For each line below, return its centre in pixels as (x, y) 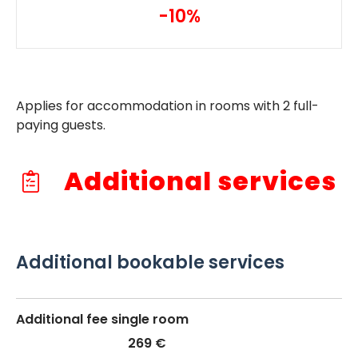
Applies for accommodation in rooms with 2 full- (167, 105)
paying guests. (61, 125)
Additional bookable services (150, 262)
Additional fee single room (102, 319)
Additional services (197, 181)
